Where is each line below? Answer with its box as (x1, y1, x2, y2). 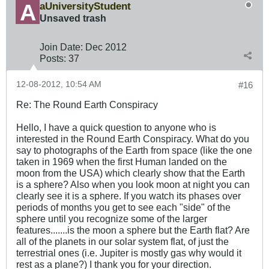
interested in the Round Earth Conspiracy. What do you (16, 133, 249, 145)
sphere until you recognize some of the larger (16, 213, 207, 225)
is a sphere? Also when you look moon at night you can (16, 179, 250, 190)
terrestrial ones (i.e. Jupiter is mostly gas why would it (16, 247, 241, 259)
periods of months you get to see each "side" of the (16, 202, 231, 213)
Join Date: (40, 41, 83, 53)
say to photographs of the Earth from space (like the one (16, 145, 252, 156)
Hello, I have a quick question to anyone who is (16, 122, 216, 133)
